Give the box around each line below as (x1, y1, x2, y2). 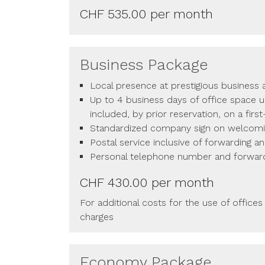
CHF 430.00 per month (80, 175, 214, 190)
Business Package (80, 56, 212, 73)
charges (80, 211, 114, 222)
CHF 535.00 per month (80, 7, 213, 21)
